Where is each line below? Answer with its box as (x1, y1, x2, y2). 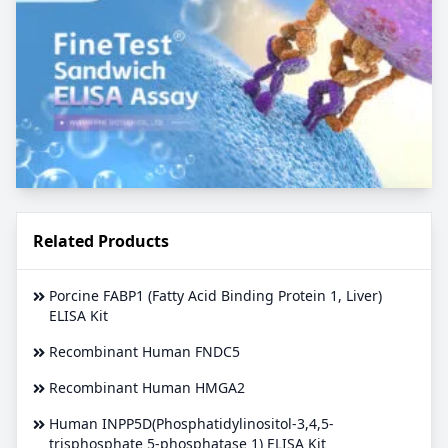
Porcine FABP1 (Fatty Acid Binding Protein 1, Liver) (49, 286, 382, 306)
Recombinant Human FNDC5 (49, 342, 240, 362)
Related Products (33, 230, 169, 253)
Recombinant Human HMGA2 (49, 378, 245, 398)
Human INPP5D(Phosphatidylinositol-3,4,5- (49, 414, 334, 434)
